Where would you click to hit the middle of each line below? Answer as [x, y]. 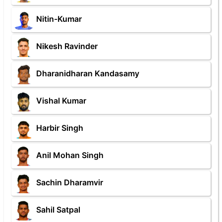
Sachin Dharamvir [70, 183]
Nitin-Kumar [59, 19]
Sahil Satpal [58, 210]
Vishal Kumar [61, 101]
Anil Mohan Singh [70, 155]
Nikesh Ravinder [67, 46]
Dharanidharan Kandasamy [88, 74]
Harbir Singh [60, 128]
